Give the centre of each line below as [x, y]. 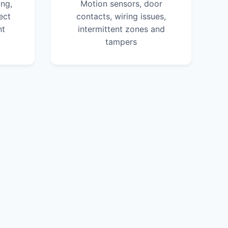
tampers [121, 42]
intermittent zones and [121, 29]
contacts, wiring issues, [121, 17]
